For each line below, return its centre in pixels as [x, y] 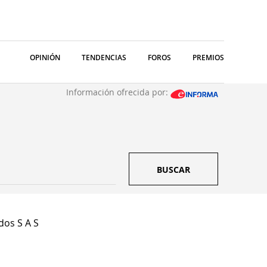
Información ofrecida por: [118, 92]
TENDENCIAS [104, 58]
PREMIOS [208, 58]
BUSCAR [173, 170]
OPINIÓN [45, 58]
